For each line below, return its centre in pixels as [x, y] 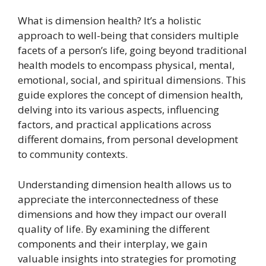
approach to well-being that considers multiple [128, 35]
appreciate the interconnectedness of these [118, 199]
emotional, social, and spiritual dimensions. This [132, 80]
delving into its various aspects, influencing [118, 110]
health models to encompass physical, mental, [126, 65]
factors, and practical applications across [115, 124]
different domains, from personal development [128, 139]
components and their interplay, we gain [113, 243]
